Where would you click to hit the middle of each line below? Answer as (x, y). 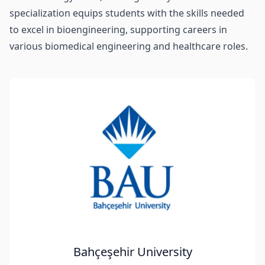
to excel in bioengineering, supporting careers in (118, 30)
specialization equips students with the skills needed (127, 13)
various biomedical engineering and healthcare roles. (129, 46)
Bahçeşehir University (132, 252)
